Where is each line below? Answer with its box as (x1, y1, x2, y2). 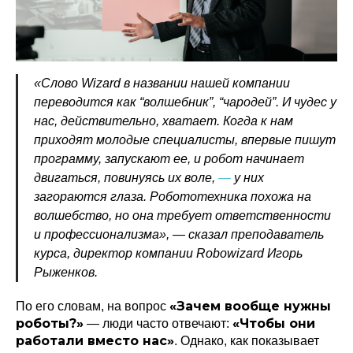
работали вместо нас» (16, 333, 174, 348)
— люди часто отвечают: (84, 317, 232, 330)
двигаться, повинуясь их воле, (34, 171, 218, 184)
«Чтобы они (232, 316, 315, 331)
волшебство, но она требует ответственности (34, 209, 331, 222)
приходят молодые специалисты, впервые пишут (34, 133, 336, 147)
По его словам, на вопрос (16, 299, 169, 313)
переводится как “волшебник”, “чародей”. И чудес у (34, 95, 336, 109)
